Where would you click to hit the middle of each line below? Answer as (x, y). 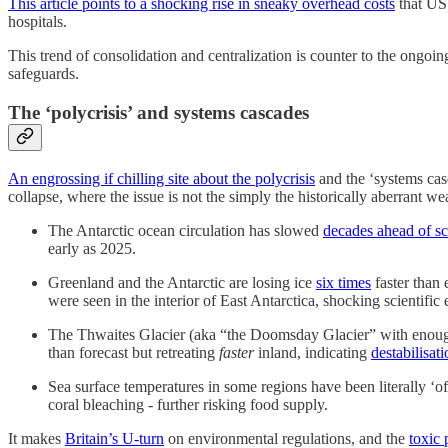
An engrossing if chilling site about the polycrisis (161, 178)
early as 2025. (92, 248)
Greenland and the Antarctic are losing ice (182, 282)
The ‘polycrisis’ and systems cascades (158, 113)
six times (343, 282)
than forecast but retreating (133, 352)
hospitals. (37, 22)
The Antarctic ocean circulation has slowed (185, 230)
